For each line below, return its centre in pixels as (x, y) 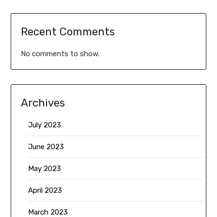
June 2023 (46, 147)
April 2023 (45, 190)
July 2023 (45, 125)
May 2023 (45, 168)
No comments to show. (60, 54)
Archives (43, 103)
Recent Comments (68, 31)
